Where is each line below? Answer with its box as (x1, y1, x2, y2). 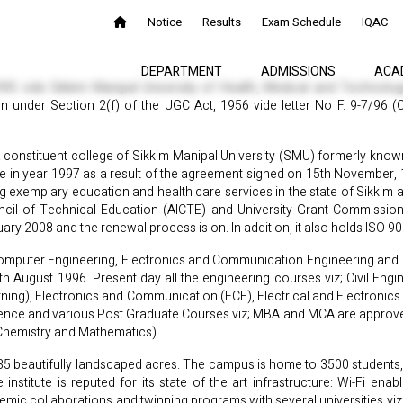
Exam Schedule (262, 13, 341, 31)
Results (202, 13, 241, 31)
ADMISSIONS (261, 62, 336, 81)
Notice (148, 13, 182, 31)
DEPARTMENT (141, 62, 222, 81)
